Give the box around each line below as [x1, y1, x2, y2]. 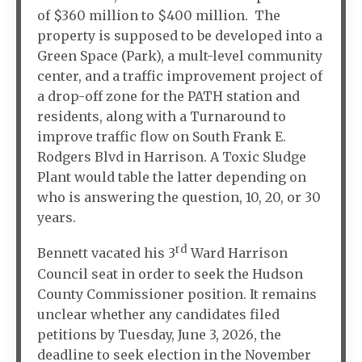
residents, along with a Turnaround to [37, 108, 286, 125]
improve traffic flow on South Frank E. [37, 128, 286, 145]
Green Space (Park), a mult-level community [37, 48, 322, 65]
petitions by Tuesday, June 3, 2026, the [37, 326, 281, 343]
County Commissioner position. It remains [37, 285, 317, 302]
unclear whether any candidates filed [37, 305, 280, 322]
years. [37, 209, 76, 226]
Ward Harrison [187, 245, 288, 262]
